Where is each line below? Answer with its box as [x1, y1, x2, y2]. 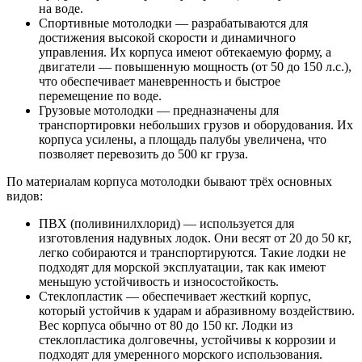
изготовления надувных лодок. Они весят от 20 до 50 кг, [39, 231, 351, 246]
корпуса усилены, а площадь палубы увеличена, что [39, 133, 326, 147]
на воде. [39, 2, 83, 16]
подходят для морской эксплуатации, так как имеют [39, 260, 326, 275]
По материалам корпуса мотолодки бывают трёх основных [6, 175, 332, 189]
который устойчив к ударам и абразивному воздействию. [39, 304, 355, 318]
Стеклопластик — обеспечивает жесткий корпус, [39, 289, 311, 304]
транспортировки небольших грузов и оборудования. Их [39, 118, 353, 133]
